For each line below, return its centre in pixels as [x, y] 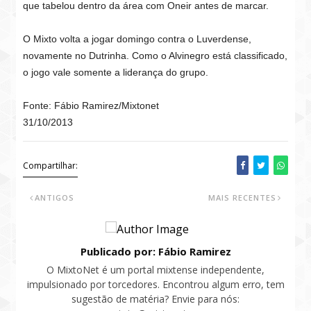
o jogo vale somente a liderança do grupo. [117, 72]
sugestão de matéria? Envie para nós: [155, 299]
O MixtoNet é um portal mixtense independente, [155, 270]
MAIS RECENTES [242, 197]
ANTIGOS [55, 197]
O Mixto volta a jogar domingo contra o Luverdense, [137, 39]
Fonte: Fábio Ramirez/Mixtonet [91, 106]
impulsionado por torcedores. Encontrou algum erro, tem [155, 284]
